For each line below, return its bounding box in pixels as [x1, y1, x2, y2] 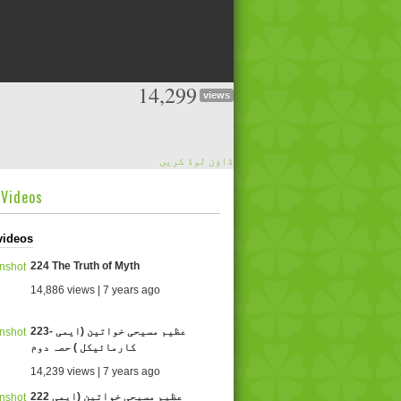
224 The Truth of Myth [30, 260, 140, 272]
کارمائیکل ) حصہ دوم [30, 341, 136, 354]
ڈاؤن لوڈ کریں [159, 155, 234, 167]
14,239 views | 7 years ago [30, 365, 160, 378]
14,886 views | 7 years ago [30, 284, 160, 296]
